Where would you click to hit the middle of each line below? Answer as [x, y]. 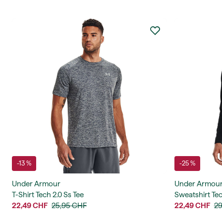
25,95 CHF [69, 205]
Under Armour [36, 184]
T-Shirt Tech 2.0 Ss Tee [48, 194]
